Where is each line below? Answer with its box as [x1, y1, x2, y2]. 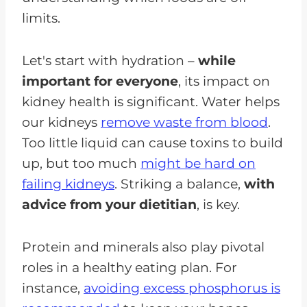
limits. [22, 10, 60, 26]
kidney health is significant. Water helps [22, 93, 280, 110]
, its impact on [178, 73, 270, 89]
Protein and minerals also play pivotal [22, 238, 265, 255]
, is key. [197, 196, 240, 212]
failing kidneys [22, 175, 114, 192]
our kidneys [22, 114, 101, 130]
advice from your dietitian [22, 196, 197, 212]
